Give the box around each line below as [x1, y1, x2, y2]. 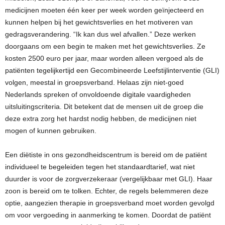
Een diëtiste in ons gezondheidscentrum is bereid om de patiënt [5, 151, 207, 159]
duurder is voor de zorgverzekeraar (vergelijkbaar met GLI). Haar [5, 175, 212, 183]
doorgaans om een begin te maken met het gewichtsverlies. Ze [5, 42, 205, 51]
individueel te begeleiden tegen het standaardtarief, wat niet [5, 163, 195, 171]
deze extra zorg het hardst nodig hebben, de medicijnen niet [5, 115, 196, 123]
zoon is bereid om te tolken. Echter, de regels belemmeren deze [5, 187, 208, 195]
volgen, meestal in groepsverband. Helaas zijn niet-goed [5, 78, 184, 87]
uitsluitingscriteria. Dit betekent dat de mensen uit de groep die [5, 102, 203, 111]
